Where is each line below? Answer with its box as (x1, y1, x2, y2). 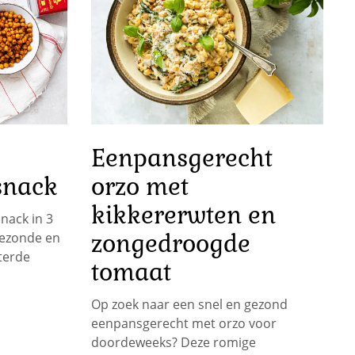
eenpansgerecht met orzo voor (90, 315, 277, 333)
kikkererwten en (90, 200, 276, 231)
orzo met (90, 171, 189, 203)
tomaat (90, 257, 171, 288)
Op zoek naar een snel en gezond (90, 296, 288, 314)
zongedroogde (90, 228, 250, 260)
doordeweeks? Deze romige (90, 334, 256, 352)
